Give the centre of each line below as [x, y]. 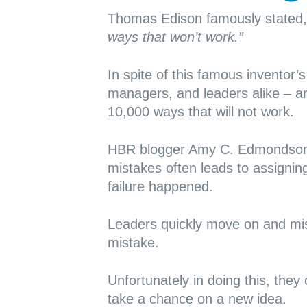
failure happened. [160, 186]
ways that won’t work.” [175, 37]
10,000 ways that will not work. [200, 112]
